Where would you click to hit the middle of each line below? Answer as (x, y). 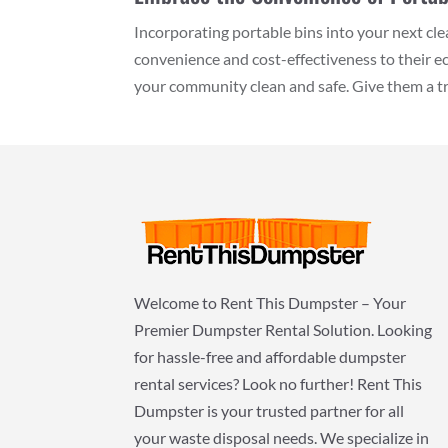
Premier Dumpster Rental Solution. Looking (283, 330)
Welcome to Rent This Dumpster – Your (270, 303)
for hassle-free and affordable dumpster (270, 357)
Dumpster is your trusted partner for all (269, 411)
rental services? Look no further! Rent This (278, 384)
